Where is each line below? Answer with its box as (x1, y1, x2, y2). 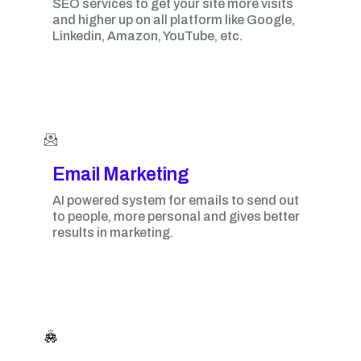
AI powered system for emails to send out (52, 193, 299, 207)
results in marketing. (52, 226, 173, 239)
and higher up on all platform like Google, (52, 13, 295, 27)
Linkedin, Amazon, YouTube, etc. (52, 29, 243, 43)
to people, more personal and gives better (52, 210, 300, 223)
